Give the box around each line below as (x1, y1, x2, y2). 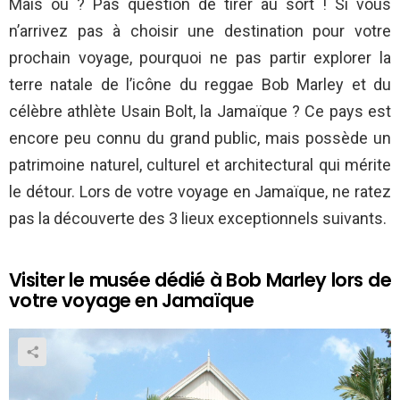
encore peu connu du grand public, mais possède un (9, 129, 391, 148)
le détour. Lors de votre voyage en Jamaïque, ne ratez (9, 182, 391, 202)
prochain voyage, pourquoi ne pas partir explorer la (9, 48, 391, 68)
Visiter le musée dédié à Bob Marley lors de (9, 267, 391, 294)
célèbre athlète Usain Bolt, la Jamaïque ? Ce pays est (9, 102, 391, 121)
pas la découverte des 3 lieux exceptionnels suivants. (9, 209, 387, 229)
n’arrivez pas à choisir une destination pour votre (9, 21, 391, 41)
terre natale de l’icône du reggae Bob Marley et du (9, 75, 391, 95)
